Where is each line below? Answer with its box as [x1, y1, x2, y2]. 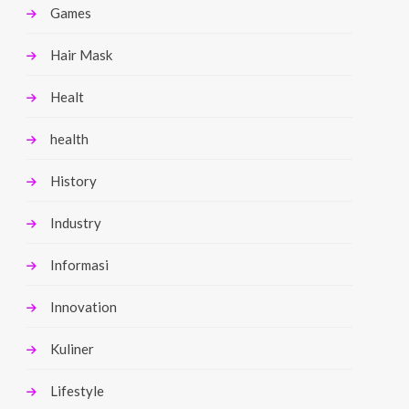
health [50, 130, 89, 147]
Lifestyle [50, 382, 105, 399]
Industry [50, 214, 102, 231]
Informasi [50, 256, 110, 273]
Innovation [50, 298, 118, 315]
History [50, 172, 98, 189]
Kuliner [50, 340, 95, 357]
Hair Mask [50, 46, 113, 63]
